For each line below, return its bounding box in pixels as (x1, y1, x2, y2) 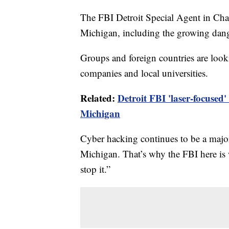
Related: (80, 90, 118, 105)
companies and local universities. (80, 66, 208, 79)
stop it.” (80, 162, 110, 175)
